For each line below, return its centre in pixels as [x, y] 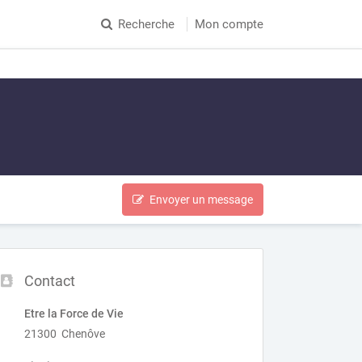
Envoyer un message [201, 200]
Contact [50, 281]
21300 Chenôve [65, 334]
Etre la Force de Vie [74, 314]
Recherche [146, 24]
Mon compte [229, 24]
